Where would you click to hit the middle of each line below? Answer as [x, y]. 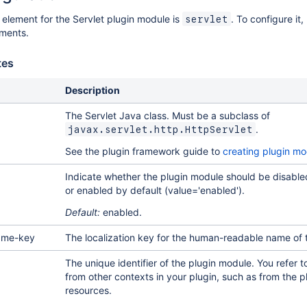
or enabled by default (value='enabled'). [155, 190]
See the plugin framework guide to [144, 151]
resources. [88, 290]
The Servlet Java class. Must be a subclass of [167, 115]
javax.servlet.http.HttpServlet [160, 130]
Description [92, 90]
